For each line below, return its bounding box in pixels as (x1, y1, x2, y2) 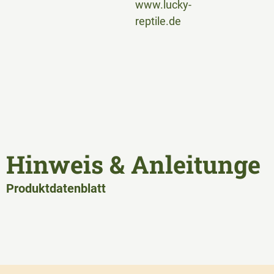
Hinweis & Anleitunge (6, 147, 261, 180)
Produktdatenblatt (6, 180, 106, 196)
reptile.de (135, 14, 181, 28)
